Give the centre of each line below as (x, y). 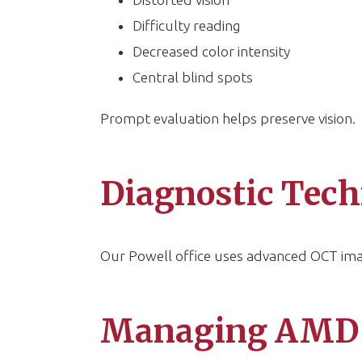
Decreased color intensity (211, 51)
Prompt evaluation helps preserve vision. (227, 118)
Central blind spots (192, 77)
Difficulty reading (186, 25)
